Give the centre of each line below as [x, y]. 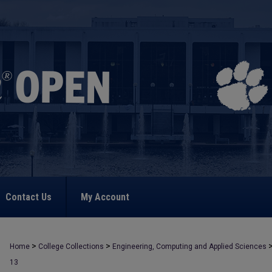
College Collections [71, 246]
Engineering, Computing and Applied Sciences [189, 246]
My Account [105, 197]
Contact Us [29, 197]
